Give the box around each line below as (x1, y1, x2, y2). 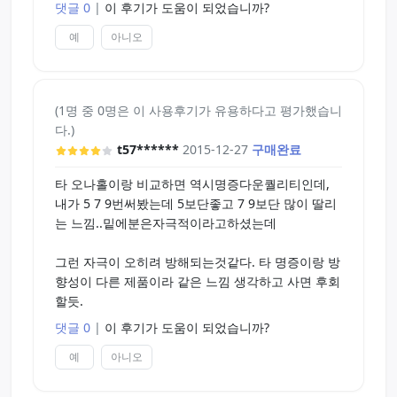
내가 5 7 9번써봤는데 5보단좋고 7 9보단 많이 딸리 (55, 194, 337, 212)
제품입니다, (55, 5, 121, 23)
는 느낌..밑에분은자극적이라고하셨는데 (55, 214, 276, 231)
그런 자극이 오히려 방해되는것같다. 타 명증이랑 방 (55, 253, 340, 270)
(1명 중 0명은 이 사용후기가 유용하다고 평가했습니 (55, 101, 342, 119)
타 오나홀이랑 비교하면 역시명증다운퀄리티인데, (55, 175, 330, 192)
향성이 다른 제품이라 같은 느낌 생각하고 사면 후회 (55, 272, 340, 290)
